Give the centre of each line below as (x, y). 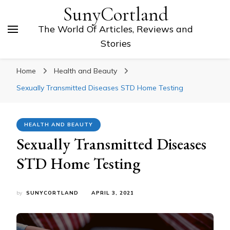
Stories (116, 43)
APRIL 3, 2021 (113, 193)
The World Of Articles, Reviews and (116, 29)
